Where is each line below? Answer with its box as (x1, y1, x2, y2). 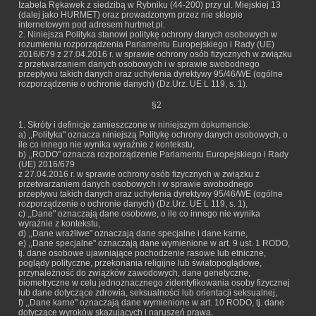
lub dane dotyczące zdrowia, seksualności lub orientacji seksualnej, (18, 288, 277, 298)
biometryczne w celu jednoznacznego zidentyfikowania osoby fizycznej (18, 278, 290, 288)
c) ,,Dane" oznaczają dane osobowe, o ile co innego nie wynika (18, 209, 260, 219)
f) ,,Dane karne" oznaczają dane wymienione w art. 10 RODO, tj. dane (18, 298, 284, 308)
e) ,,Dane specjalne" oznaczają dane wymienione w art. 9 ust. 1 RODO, (18, 238, 290, 248)
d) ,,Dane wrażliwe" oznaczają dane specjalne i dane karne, (18, 229, 248, 238)
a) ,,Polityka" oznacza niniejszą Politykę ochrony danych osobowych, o (18, 130, 288, 140)
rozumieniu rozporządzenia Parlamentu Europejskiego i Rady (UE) (18, 39, 274, 49)
